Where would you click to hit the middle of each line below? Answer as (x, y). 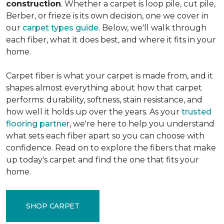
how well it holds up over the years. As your (94, 112)
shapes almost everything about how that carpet (104, 88)
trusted (196, 112)
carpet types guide (60, 28)
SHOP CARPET (53, 206)
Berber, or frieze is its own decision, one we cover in (107, 16)
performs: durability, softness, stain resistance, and (104, 100)
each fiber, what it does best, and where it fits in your (111, 40)
